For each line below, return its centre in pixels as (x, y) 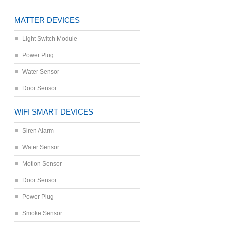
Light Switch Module (50, 39)
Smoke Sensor (42, 213)
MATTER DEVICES (47, 20)
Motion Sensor (42, 164)
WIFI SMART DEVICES (54, 112)
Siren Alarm (38, 131)
